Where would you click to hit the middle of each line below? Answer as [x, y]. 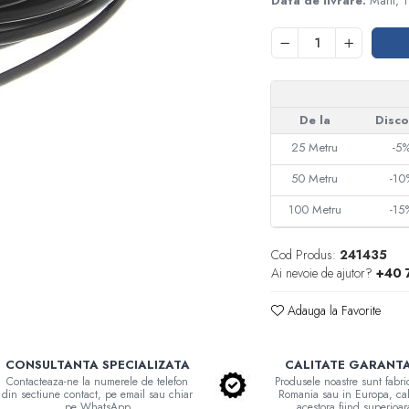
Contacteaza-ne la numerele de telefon [98, 382]
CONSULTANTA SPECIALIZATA [97, 365]
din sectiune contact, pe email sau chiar [98, 394]
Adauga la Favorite [333, 310]
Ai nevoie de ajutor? [322, 273]
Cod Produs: [304, 255]
